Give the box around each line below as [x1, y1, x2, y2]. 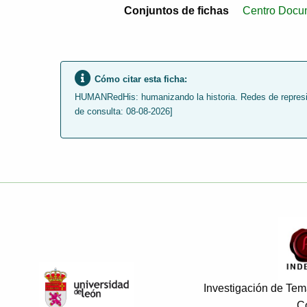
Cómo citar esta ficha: [95, 73, 187, 84]
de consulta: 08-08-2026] [75, 106, 173, 116]
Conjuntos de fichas [123, 5, 229, 17]
